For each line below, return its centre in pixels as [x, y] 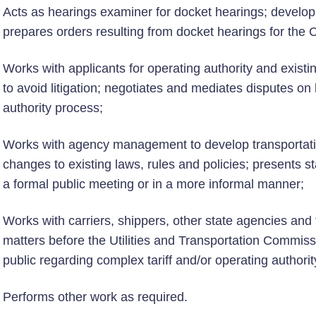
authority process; [53, 108]
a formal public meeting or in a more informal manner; [153, 184]
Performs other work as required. [95, 297]
